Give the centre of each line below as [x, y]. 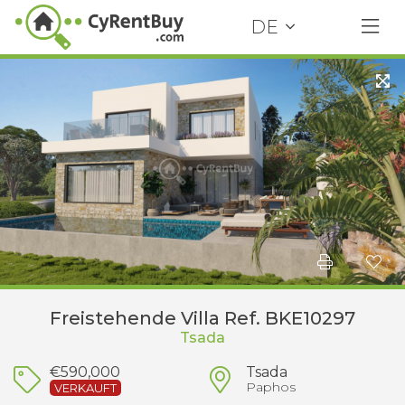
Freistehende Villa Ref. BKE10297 [202, 318]
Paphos [270, 387]
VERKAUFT [85, 388]
